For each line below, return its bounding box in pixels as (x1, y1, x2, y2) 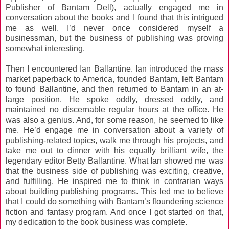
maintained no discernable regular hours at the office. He (6, 105, 223, 114)
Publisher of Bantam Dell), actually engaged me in (6, 3, 223, 12)
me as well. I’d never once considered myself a (6, 24, 223, 33)
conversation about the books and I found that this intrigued (6, 13, 223, 22)
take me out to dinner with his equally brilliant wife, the (6, 146, 223, 155)
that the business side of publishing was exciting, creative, (6, 167, 223, 176)
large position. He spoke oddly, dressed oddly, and (6, 95, 223, 104)
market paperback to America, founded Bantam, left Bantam (6, 75, 223, 84)
